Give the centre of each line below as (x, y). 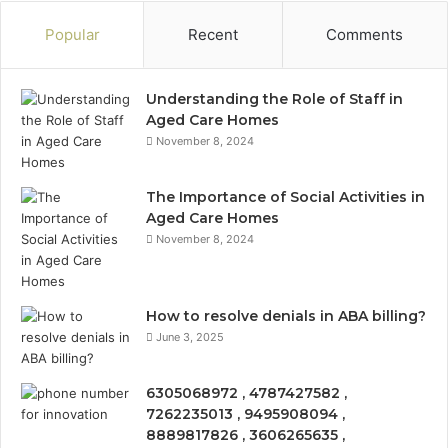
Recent (212, 34)
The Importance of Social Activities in (285, 197)
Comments (365, 34)
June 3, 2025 (190, 337)
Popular (72, 34)
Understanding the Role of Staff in (274, 99)
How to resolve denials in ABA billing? (286, 316)
